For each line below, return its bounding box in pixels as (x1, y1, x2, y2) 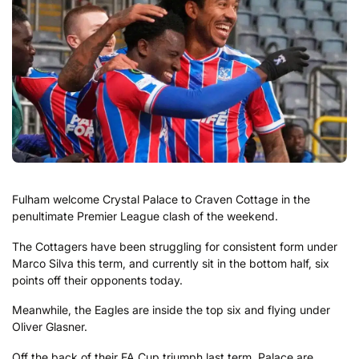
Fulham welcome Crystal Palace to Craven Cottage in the (12, 192, 310, 207)
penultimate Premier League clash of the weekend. (12, 209, 278, 224)
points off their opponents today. (12, 272, 183, 287)
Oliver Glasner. (12, 320, 87, 334)
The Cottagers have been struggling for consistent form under (12, 239, 337, 253)
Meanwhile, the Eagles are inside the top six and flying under (12, 303, 330, 317)
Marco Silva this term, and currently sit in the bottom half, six (12, 256, 329, 270)
